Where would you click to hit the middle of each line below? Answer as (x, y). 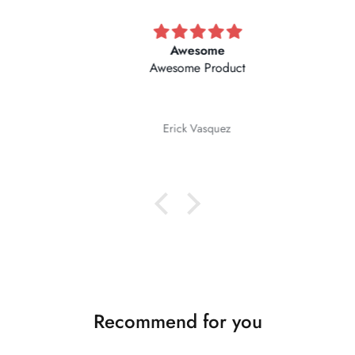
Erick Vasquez (177, 128)
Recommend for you (177, 322)
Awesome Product (177, 68)
